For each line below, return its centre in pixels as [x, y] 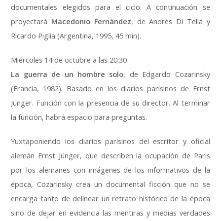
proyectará [31, 22]
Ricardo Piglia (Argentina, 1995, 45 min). [76, 36]
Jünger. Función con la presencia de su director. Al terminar [110, 103]
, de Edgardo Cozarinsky [167, 74]
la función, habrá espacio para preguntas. [79, 117]
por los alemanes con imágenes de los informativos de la [110, 170]
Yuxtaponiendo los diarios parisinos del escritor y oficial [110, 142]
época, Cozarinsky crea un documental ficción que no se [110, 184]
